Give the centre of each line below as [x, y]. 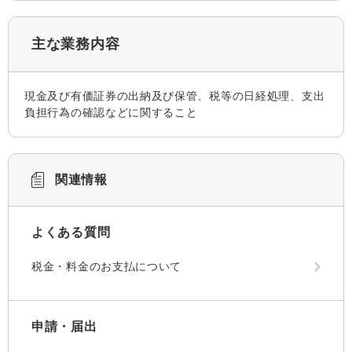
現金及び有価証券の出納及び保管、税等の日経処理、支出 [175, 96]
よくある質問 [71, 232]
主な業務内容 [76, 44]
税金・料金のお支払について [107, 266]
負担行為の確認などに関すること [111, 112]
